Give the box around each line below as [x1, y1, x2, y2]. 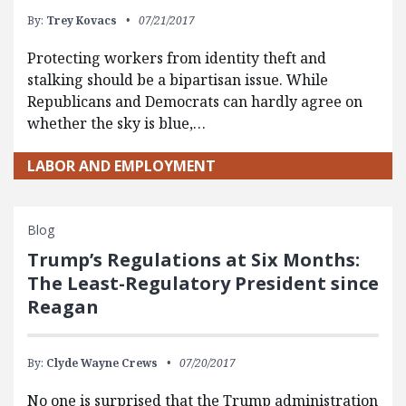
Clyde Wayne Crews [46, 355, 158, 372]
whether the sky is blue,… [27, 113, 206, 134]
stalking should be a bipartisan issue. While [27, 70, 328, 91]
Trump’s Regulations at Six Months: [27, 247, 360, 273]
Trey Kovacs [46, 13, 117, 29]
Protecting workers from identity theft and [27, 48, 326, 69]
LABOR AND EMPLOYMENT [27, 156, 216, 177]
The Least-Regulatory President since [27, 271, 379, 296]
